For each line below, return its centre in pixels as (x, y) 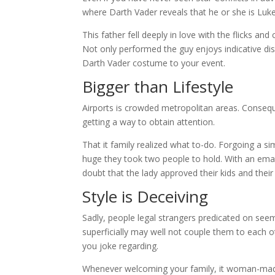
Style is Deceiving (145, 196)
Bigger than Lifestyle (158, 87)
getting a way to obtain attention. (149, 122)
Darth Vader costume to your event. (154, 63)
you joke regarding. (121, 246)
